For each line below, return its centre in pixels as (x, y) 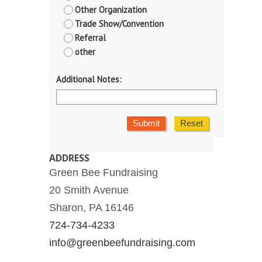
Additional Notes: (89, 80)
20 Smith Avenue (89, 190)
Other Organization (111, 10)
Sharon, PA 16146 (92, 208)
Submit (146, 123)
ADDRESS (69, 158)
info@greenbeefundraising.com (122, 243)
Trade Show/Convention (119, 24)
